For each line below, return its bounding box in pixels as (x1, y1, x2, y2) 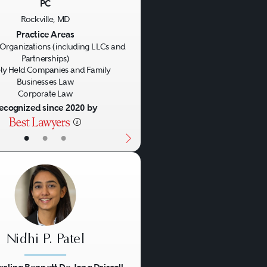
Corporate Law (18, 89, 73, 98)
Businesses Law (16, 77, 74, 87)
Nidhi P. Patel (5, 232, 85, 247)
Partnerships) (21, 54, 70, 63)
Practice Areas (16, 29, 74, 40)
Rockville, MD (20, 14, 70, 24)
